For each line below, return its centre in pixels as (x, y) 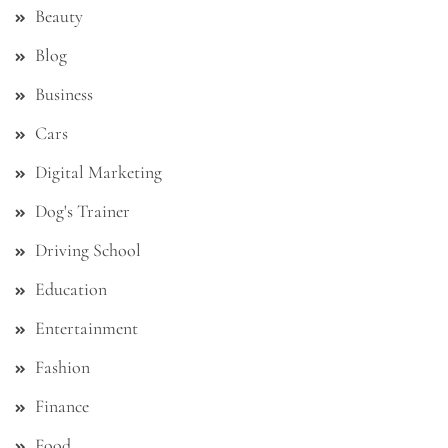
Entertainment (86, 328)
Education (71, 289)
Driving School (88, 250)
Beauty (59, 16)
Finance (62, 406)
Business (64, 94)
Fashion (62, 367)
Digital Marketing (98, 172)
